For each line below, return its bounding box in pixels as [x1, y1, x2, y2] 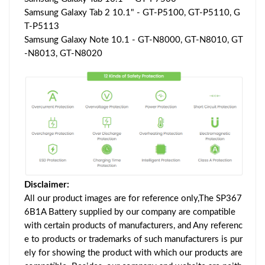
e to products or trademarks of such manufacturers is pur [24, 234, 243, 244]
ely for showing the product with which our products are [24, 248, 243, 257]
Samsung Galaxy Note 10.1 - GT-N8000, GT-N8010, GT [24, 35, 243, 44]
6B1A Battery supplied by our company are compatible [24, 207, 235, 216]
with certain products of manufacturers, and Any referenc [24, 221, 243, 230]
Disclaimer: [24, 180, 69, 189]
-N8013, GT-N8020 [24, 49, 102, 58]
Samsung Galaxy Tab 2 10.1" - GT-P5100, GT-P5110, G [24, 8, 240, 17]
